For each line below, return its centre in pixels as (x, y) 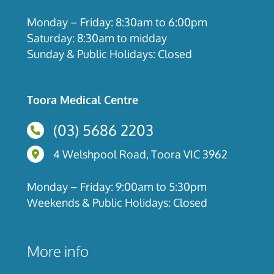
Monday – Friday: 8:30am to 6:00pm (117, 22)
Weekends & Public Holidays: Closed (117, 202)
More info (58, 251)
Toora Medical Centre (83, 100)
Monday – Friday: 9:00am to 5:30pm (117, 187)
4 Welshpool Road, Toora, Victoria (112, 153)
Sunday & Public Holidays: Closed (109, 54)
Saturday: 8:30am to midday (97, 38)
